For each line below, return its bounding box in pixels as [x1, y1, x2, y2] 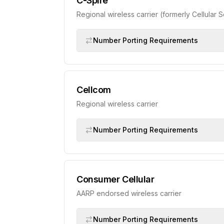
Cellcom [76, 84, 111, 95]
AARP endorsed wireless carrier [76, 189, 181, 197]
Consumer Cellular [76, 174, 154, 184]
